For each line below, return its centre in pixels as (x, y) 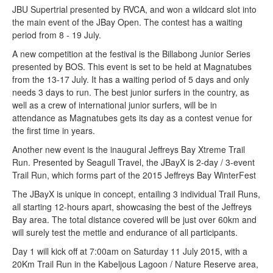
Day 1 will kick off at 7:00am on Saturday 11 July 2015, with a (130, 251)
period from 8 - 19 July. (57, 34)
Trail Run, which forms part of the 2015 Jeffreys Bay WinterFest (134, 175)
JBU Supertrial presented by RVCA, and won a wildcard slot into (134, 9)
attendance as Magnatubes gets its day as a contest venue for (132, 117)
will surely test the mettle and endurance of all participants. (125, 232)
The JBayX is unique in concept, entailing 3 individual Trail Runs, (136, 193)
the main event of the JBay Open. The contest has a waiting (127, 22)
